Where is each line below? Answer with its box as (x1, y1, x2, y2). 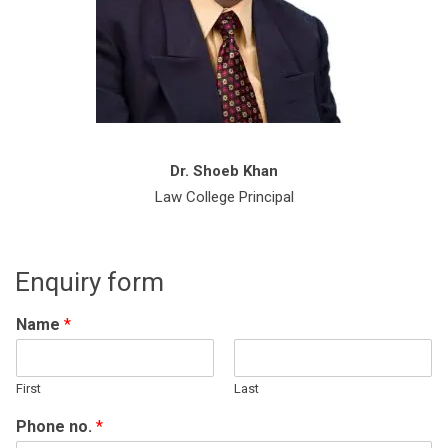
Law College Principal (154, 187, 294, 206)
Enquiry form (15, 266, 164, 297)
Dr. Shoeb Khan (170, 161, 278, 180)
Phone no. (16, 416, 96, 436)
